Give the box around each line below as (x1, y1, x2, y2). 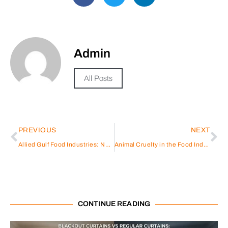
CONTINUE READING (77, 200, 151, 208)
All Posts (84, 74, 113, 82)
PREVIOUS (18, 126, 56, 134)
